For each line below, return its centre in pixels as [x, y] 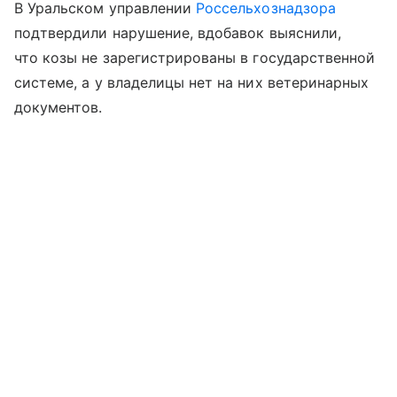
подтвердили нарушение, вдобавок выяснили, [178, 33]
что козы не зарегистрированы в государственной [195, 58]
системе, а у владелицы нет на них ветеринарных [192, 83]
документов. [58, 108]
